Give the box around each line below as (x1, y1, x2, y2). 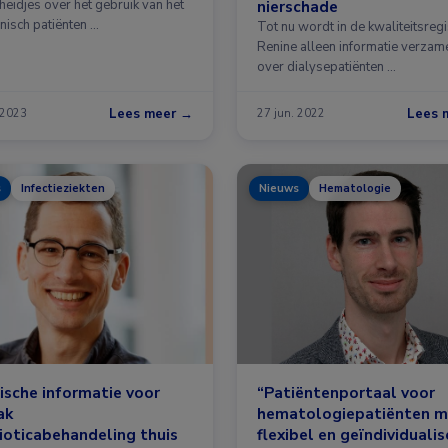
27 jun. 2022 (257, 106, 325, 122)
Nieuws (259, 180, 299, 196)
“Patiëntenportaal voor (257, 381, 435, 403)
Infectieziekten (21, 180, 105, 196)
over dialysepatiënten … (257, 57, 396, 76)
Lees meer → (109, 104, 193, 123)
